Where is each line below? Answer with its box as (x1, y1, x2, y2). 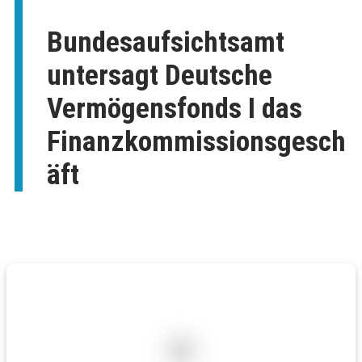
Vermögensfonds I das (47, 92, 302, 126)
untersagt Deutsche (47, 59, 272, 93)
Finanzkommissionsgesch (47, 125, 346, 159)
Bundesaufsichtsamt (47, 26, 284, 60)
